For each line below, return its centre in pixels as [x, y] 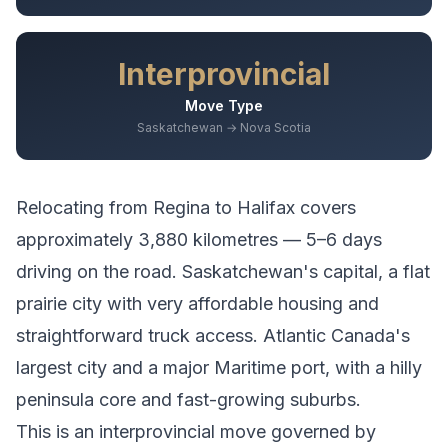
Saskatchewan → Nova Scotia [224, 127]
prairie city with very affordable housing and [197, 303]
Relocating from [84, 207]
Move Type [224, 105]
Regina [181, 207]
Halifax [266, 207]
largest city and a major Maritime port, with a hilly [219, 367]
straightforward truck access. [137, 335]
